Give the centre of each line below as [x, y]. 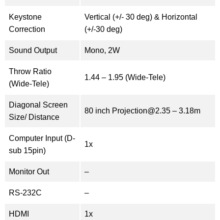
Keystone [25, 17]
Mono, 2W [102, 50]
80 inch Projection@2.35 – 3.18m [142, 110]
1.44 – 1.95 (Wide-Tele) [125, 77]
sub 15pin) [27, 150]
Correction [27, 29]
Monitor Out [29, 171]
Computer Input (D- [42, 138]
